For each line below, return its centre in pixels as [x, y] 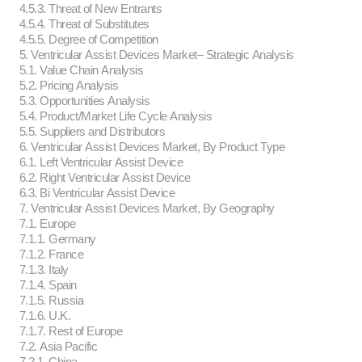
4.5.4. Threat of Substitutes [83, 24]
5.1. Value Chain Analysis [80, 70]
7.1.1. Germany [56, 239]
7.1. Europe [46, 224]
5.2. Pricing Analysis [67, 86]
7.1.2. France [50, 255]
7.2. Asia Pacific [57, 347]
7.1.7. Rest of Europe [69, 331]
